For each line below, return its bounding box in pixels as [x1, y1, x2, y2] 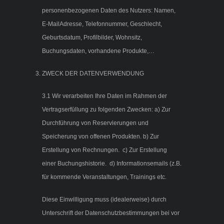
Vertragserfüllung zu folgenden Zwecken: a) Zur [42, 106, 170, 113]
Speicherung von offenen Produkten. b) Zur [42, 133, 159, 140]
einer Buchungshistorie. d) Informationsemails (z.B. [42, 160, 181, 167]
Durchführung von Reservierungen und [42, 119, 148, 127]
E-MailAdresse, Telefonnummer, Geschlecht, [42, 20, 162, 28]
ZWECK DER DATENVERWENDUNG [42, 70, 144, 77]
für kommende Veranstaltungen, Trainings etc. [42, 173, 166, 181]
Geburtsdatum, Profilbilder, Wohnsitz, [42, 34, 142, 41]
